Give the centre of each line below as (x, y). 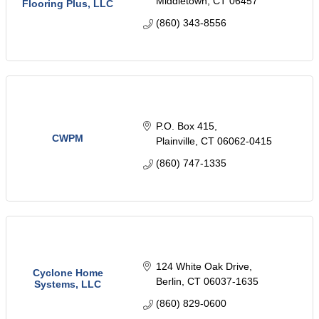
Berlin (168, 282)
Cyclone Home (68, 273)
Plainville (175, 141)
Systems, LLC (68, 284)
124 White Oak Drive (202, 267)
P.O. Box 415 (185, 126)
